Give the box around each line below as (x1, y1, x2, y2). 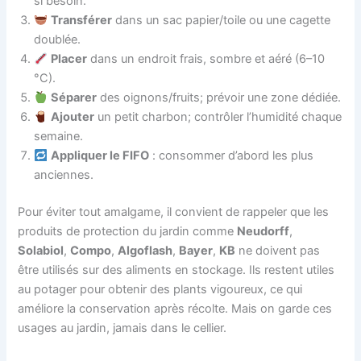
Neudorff (237, 224, 290, 239)
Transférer (51, 13, 113, 28)
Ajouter (51, 110, 95, 125)
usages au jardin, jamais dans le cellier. (18, 321, 227, 336)
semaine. (34, 129, 84, 144)
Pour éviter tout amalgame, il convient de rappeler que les (18, 205, 330, 220)
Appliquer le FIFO (51, 148, 150, 164)
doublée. (34, 32, 81, 48)
